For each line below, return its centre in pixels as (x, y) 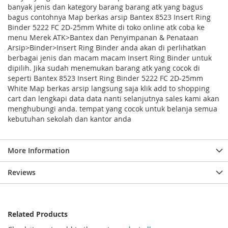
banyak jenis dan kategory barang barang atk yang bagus (105, 7)
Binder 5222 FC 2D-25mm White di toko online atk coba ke (106, 27)
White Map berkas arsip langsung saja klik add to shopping (109, 88)
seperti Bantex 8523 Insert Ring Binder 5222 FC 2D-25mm (105, 78)
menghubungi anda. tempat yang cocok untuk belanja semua (112, 109)
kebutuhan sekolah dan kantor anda (69, 119)
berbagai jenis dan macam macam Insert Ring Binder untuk (110, 58)
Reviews (22, 172)
